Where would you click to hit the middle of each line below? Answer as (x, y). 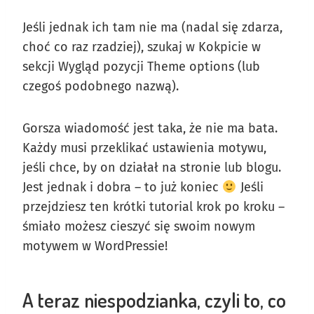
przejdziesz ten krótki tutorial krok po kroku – (153, 206)
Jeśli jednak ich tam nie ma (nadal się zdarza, (152, 27)
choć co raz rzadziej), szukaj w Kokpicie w (142, 47)
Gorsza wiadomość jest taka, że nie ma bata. (150, 128)
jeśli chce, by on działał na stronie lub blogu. (152, 167)
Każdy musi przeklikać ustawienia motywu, (144, 148)
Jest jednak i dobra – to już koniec (122, 187)
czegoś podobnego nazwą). (101, 86)
